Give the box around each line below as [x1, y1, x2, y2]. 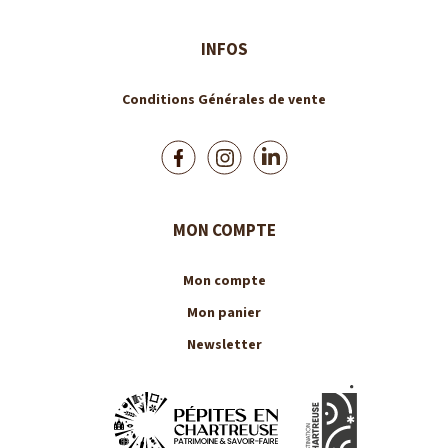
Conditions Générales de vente [122, 90, 326, 111]
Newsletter [186, 335, 262, 356]
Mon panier [187, 303, 261, 324]
